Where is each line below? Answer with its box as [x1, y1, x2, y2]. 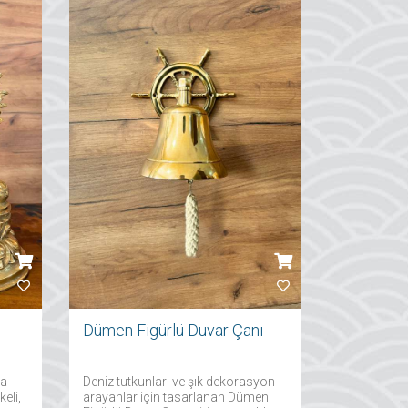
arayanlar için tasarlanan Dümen [83, 390, 269, 404]
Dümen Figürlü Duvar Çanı [83, 321, 263, 340]
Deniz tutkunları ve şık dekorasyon [83, 374, 275, 389]
